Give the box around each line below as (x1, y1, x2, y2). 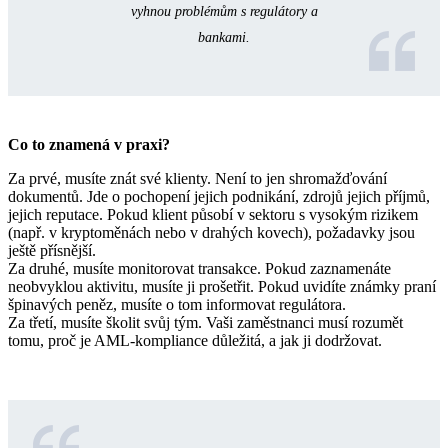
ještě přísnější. (8, 242, 96, 260)
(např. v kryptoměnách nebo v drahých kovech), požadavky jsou (8, 224, 415, 242)
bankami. (198, 30, 250, 46)
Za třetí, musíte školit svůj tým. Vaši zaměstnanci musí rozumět (8, 314, 403, 332)
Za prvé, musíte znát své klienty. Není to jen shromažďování (8, 170, 387, 188)
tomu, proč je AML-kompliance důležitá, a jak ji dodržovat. (8, 332, 382, 350)
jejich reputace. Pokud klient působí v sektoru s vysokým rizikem (8, 206, 418, 224)
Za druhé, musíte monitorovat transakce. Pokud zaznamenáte (8, 260, 391, 278)
